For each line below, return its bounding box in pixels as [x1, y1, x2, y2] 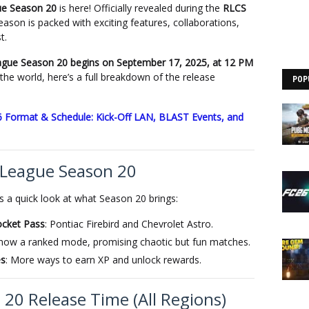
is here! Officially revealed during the [57, 1, 223, 14]
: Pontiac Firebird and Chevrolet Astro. [45, 217, 213, 230]
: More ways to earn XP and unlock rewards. [6, 253, 201, 266]
